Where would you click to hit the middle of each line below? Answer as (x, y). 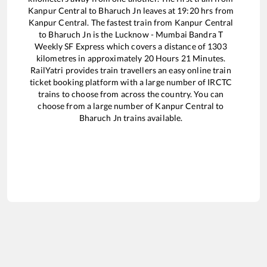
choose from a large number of (97, 105)
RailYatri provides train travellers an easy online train (131, 70)
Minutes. (208, 58)
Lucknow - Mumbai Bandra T (169, 34)
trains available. (152, 117)
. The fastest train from (131, 22)
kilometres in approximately (90, 58)
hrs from (216, 10)
